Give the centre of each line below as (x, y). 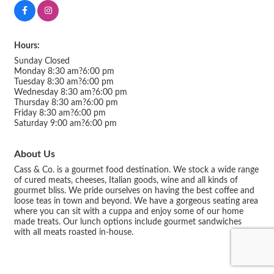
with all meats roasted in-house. (74, 233)
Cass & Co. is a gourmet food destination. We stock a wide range (136, 170)
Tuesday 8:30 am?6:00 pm (64, 82)
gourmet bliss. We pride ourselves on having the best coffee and (134, 191)
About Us (35, 154)
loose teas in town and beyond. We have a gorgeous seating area (136, 202)
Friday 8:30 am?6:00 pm (60, 113)
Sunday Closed (42, 61)
